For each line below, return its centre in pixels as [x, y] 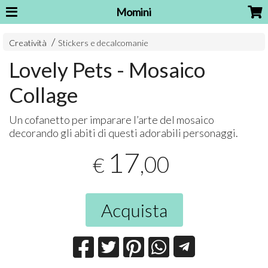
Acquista [134, 210]
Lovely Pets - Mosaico [107, 70]
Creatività [28, 43]
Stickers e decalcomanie [103, 43]
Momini [134, 12]
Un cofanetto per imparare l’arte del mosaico [112, 120]
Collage [44, 95]
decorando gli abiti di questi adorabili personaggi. [124, 133]
